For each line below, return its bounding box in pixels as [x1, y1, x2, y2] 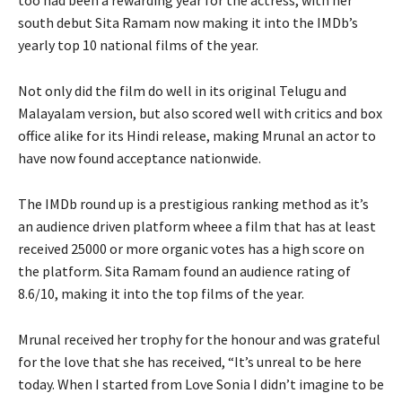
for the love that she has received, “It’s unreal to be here [18, 352, 362, 371]
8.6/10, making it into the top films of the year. [18, 284, 304, 302]
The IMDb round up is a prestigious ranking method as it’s [18, 194, 369, 213]
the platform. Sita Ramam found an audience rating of [18, 261, 351, 280]
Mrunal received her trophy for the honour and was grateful [18, 329, 380, 348]
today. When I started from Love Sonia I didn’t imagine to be [18, 374, 384, 393]
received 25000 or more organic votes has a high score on [18, 239, 364, 258]
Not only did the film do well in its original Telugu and [18, 81, 346, 100]
